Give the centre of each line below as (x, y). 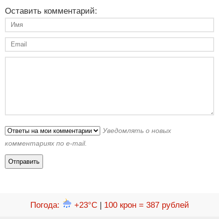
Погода (44, 205)
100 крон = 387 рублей (146, 205)
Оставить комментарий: (51, 11)
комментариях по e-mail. (46, 143)
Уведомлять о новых (137, 130)
